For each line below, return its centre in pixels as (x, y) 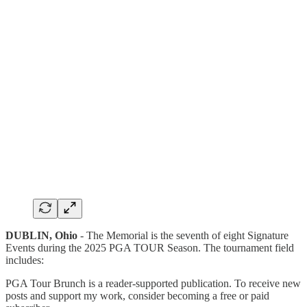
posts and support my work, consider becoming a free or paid (137, 295)
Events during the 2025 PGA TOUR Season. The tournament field (150, 247)
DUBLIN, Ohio (43, 235)
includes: (25, 260)
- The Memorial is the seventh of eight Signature (184, 235)
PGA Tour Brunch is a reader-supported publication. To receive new (153, 283)
